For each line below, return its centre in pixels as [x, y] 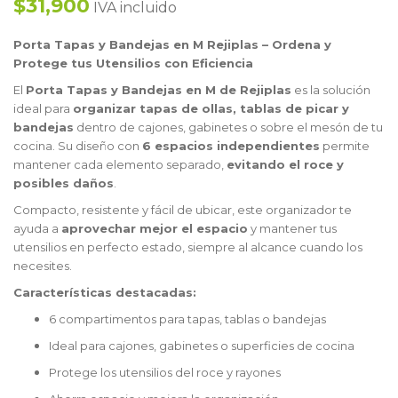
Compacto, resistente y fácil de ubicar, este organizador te [183, 210]
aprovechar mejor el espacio [155, 229]
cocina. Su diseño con [78, 146]
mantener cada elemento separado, [120, 165]
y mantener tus [292, 229]
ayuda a [37, 229]
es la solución [331, 90]
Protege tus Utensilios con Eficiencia [133, 64]
